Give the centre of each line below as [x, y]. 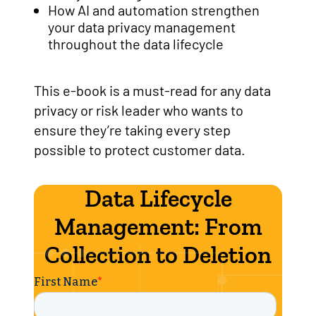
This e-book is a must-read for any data [152, 90]
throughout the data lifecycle [136, 44]
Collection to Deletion [158, 255]
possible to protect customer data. [140, 150]
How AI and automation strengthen [154, 10]
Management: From [158, 227]
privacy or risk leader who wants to [139, 110]
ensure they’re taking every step [132, 130]
